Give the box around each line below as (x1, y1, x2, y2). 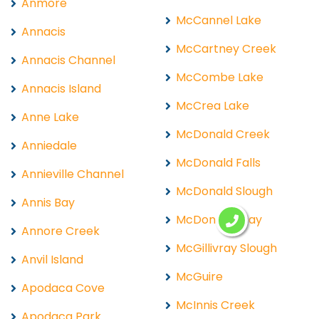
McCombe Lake (176, 68, 263, 85)
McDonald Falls (176, 154, 261, 171)
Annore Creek (21, 222, 100, 239)
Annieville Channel (21, 165, 124, 182)
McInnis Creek (176, 296, 255, 313)
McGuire (176, 268, 223, 285)
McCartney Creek (176, 40, 276, 57)
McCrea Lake (176, 97, 249, 114)
